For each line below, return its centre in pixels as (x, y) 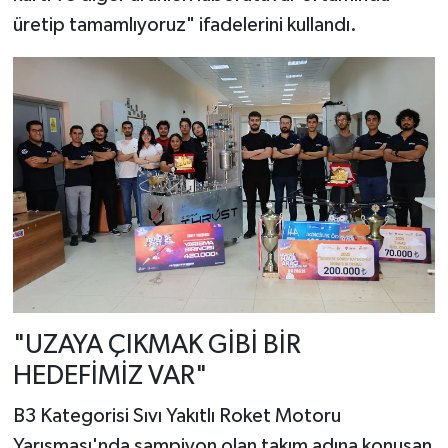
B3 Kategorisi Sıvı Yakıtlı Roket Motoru (176, 415)
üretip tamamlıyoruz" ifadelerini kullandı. (184, 24)
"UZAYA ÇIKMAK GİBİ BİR (156, 346)
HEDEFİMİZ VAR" (109, 377)
